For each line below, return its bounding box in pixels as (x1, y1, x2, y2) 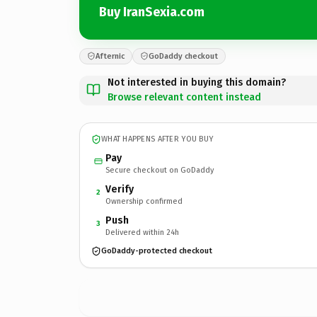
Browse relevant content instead (108, 91, 261, 103)
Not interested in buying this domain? (108, 76, 286, 88)
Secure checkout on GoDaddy (105, 165, 214, 175)
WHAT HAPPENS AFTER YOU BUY (101, 134, 214, 144)
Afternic (96, 51, 125, 61)
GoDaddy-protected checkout (101, 246, 212, 255)
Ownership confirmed (105, 196, 183, 206)
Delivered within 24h (105, 227, 179, 237)
